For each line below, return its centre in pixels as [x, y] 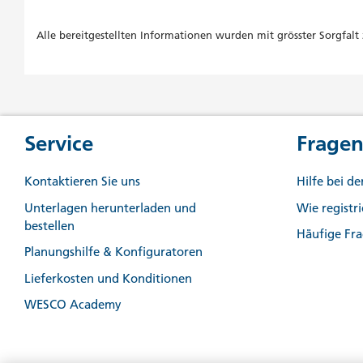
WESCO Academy [73, 304]
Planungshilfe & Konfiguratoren [113, 252]
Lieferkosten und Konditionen [108, 278]
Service [59, 143]
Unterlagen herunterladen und [110, 207]
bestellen [49, 225]
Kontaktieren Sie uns [82, 181]
